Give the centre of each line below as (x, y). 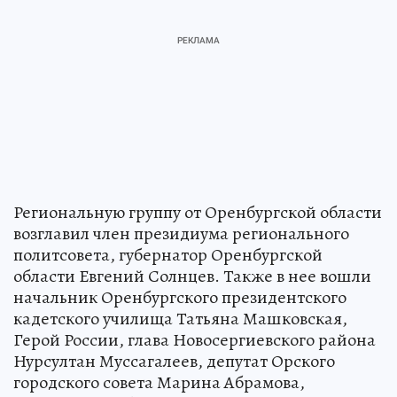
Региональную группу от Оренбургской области (198, 213)
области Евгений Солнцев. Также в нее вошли (192, 276)
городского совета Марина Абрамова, (159, 383)
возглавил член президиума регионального (181, 234)
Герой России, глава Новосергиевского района (195, 340)
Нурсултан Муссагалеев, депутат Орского (174, 362)
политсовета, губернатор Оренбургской (168, 255)
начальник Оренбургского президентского (180, 298)
